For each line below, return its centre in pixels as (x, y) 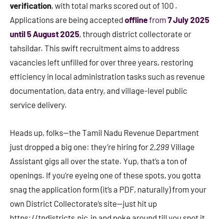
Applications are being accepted (67, 20)
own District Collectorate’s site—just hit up (83, 204)
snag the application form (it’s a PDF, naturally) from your (108, 189)
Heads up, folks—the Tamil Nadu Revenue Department (104, 133)
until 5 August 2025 (44, 34)
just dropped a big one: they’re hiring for (80, 147)
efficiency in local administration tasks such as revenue (107, 77)
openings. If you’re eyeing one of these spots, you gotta (105, 175)
